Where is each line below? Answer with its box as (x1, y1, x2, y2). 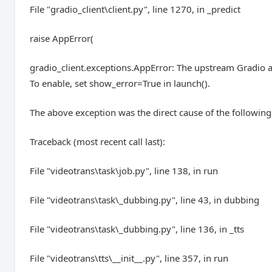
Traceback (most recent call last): (30, 135, 166, 148)
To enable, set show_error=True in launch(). (30, 77, 211, 89)
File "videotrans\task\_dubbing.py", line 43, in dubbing (30, 194, 260, 206)
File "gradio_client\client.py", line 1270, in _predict (30, 3, 241, 15)
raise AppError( (30, 32, 94, 44)
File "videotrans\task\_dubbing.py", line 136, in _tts (30, 223, 245, 235)
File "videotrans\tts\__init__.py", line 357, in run (30, 252, 229, 264)
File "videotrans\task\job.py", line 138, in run (30, 165, 219, 177)
